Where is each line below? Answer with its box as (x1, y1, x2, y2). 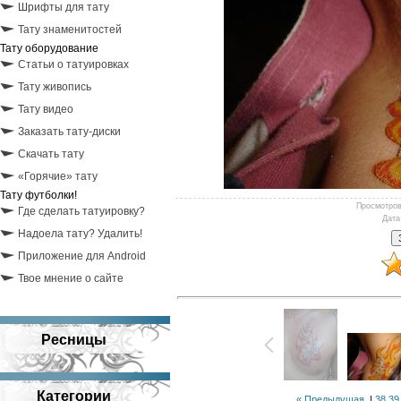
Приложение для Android (18, 250, 146, 262)
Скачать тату (18, 148, 84, 160)
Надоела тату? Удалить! (18, 227, 142, 240)
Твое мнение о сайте (18, 272, 124, 285)
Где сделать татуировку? (18, 205, 145, 218)
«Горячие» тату (18, 170, 98, 183)
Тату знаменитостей (18, 23, 122, 36)
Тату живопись (18, 81, 91, 93)
